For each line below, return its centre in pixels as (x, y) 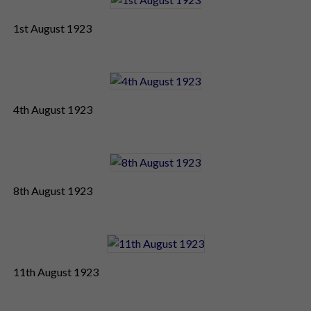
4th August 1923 (53, 109)
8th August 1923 (53, 190)
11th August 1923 (56, 271)
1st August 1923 (52, 28)
